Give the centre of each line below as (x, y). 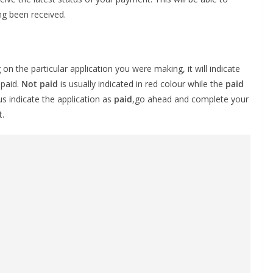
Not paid (40, 84)
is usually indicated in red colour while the (142, 84)
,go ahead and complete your (190, 99)
